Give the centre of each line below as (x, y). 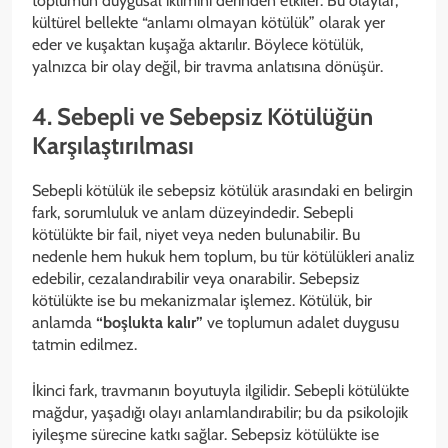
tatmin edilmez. (84, 344)
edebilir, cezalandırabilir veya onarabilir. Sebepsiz (196, 278)
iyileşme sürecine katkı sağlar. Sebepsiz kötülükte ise (205, 434)
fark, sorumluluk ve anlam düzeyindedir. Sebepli (192, 212)
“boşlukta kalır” (149, 322)
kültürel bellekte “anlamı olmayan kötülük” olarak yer (208, 22)
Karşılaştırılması (113, 145)
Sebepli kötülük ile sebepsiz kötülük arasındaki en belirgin (222, 190)
